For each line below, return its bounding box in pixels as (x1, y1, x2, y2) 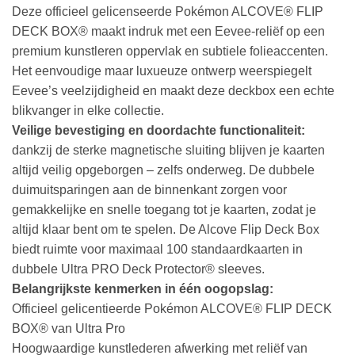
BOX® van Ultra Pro (12, 321, 125, 335)
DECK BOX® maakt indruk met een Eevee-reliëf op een (12, 24, 325, 38)
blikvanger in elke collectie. (12, 103, 164, 117)
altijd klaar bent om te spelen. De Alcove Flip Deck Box (12, 222, 319, 236)
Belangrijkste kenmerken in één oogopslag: (12, 281, 273, 296)
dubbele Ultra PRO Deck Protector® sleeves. (12, 261, 265, 276)
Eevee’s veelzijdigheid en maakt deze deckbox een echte (12, 83, 334, 97)
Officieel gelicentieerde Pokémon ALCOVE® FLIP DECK (12, 301, 332, 315)
